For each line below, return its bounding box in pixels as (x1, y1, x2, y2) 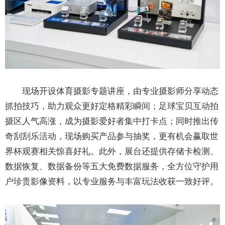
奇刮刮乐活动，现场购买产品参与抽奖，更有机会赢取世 (5, 131, 218, 141)
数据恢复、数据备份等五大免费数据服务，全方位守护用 (5, 161, 218, 171)
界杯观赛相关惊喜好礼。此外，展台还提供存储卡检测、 (5, 146, 218, 156)
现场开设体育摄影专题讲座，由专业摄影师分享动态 (22, 86, 218, 96)
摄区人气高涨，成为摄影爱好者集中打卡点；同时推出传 (5, 116, 218, 126)
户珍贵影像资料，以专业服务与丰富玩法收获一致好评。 (5, 176, 218, 186)
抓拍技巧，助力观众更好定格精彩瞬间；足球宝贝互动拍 (5, 101, 218, 111)
